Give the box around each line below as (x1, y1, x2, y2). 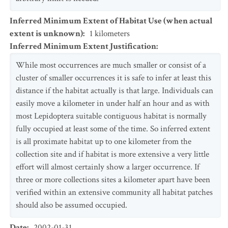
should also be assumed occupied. (16, 199, 127, 211)
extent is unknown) (10, 28, 83, 39)
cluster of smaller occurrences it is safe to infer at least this (16, 72, 211, 83)
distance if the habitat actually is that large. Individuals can (16, 85, 213, 96)
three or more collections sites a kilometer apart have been (16, 174, 210, 185)
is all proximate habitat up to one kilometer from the (16, 136, 191, 147)
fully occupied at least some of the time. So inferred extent (16, 123, 210, 134)
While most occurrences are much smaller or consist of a (16, 60, 206, 71)
